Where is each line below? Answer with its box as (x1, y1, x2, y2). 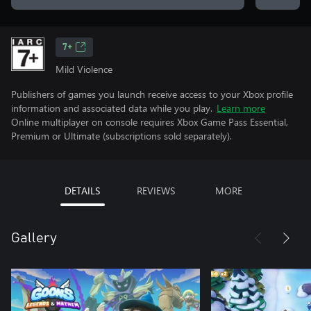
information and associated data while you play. (11, 101, 212, 115)
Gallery (11, 231, 57, 245)
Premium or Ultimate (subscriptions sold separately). (11, 129, 232, 142)
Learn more (217, 101, 265, 115)
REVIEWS (136, 184, 175, 197)
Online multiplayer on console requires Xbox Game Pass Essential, (11, 115, 288, 128)
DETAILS (65, 184, 100, 197)
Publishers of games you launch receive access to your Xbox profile (11, 87, 293, 101)
